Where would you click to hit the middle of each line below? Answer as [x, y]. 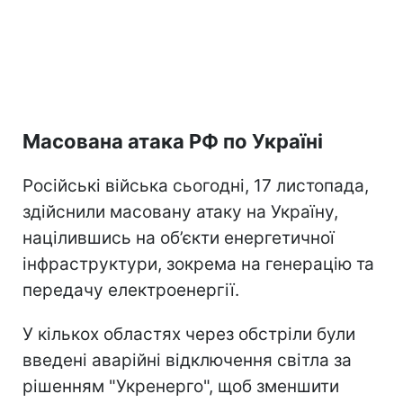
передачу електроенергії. [131, 290]
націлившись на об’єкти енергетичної [179, 237]
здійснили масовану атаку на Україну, [180, 211]
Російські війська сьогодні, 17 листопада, [196, 185]
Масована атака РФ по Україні [173, 141]
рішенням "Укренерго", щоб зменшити [181, 386]
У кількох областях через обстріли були [189, 334]
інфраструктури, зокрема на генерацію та [198, 264]
